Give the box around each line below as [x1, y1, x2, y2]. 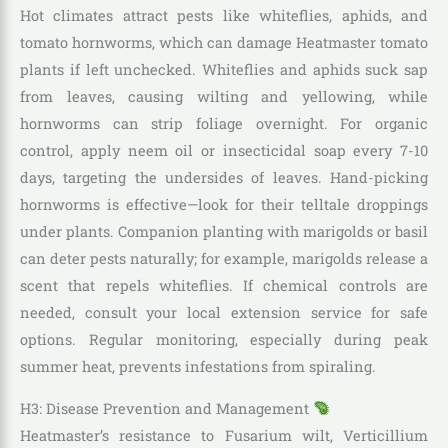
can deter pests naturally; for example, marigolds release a [20, 249, 428, 269]
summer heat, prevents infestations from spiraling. [20, 357, 376, 377]
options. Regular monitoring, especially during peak [20, 330, 428, 350]
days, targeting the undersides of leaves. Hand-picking [20, 168, 428, 188]
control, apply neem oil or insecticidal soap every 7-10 [20, 141, 428, 161]
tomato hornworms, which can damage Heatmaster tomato [20, 33, 428, 53]
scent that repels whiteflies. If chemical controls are [20, 276, 428, 296]
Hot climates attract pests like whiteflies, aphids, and [20, 6, 428, 26]
